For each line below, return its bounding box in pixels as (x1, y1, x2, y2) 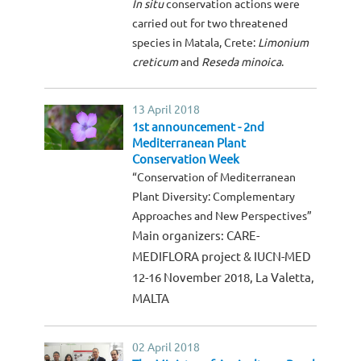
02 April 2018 (132, 341, 201, 355)
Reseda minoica (201, 56, 282, 69)
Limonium (258, 36, 309, 50)
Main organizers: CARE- (132, 229, 260, 243)
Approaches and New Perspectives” (132, 210, 313, 223)
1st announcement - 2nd (132, 120, 265, 135)
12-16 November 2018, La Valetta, (132, 271, 315, 285)
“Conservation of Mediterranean (132, 171, 297, 185)
